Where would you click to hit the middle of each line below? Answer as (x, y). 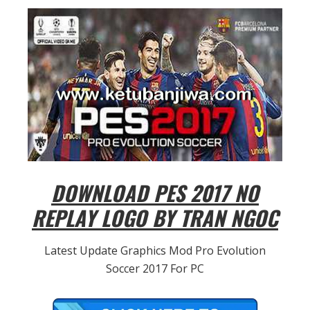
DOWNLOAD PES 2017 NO (155, 192)
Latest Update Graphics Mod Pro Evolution (155, 250)
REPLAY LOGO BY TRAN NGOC (155, 217)
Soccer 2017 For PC (155, 268)
